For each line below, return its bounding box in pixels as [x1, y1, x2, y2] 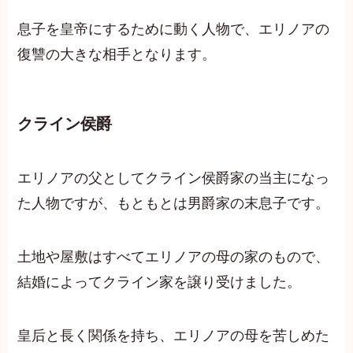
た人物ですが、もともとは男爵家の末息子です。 [17, 195, 330, 212]
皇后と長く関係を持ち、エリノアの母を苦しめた [17, 327, 330, 344]
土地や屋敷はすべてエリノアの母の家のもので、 [17, 248, 330, 265]
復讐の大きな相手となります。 [17, 46, 217, 62]
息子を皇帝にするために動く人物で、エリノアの [17, 20, 330, 37]
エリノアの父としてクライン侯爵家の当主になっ [17, 170, 330, 187]
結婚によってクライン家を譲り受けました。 [17, 273, 302, 290]
